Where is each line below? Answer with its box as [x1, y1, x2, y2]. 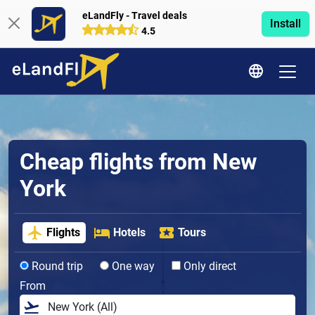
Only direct [181, 259, 236, 274]
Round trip [29, 259, 83, 274]
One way [109, 259, 155, 274]
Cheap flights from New [20, 148, 257, 175]
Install [269, 17, 301, 30]
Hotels [112, 226, 146, 240]
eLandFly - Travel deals [82, 9, 187, 22]
